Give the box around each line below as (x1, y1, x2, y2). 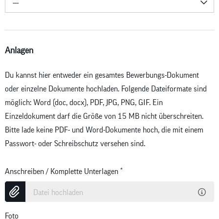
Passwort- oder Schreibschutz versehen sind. (5, 139, 145, 148)
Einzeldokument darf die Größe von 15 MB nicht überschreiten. (5, 112, 203, 120)
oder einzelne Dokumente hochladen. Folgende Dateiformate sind (5, 85, 207, 93)
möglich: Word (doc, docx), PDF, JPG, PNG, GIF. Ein (5, 98, 163, 107)
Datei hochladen (33, 188, 83, 197)
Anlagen (5, 46, 33, 55)
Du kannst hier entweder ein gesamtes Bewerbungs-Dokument (5, 71, 199, 79)
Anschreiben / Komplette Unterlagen (5, 167, 120, 175)
